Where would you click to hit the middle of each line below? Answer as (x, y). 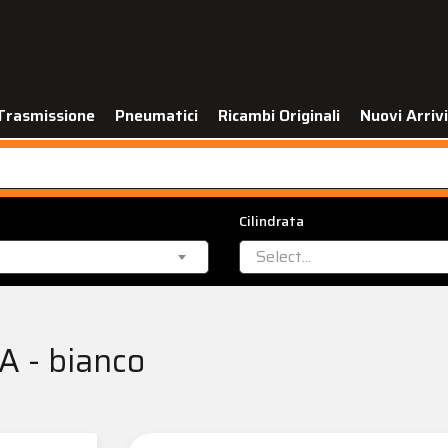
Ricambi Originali (279, 115)
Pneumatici (156, 115)
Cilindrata (271, 221)
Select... (283, 256)
